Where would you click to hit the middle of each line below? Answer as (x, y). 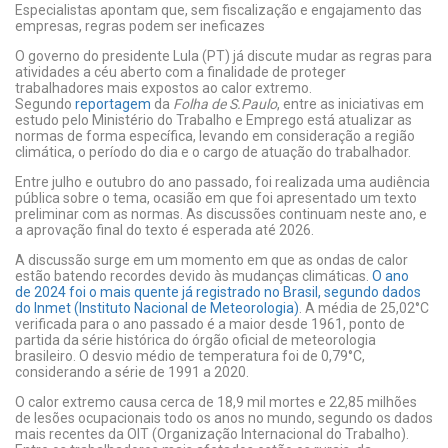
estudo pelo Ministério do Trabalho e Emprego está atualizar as (213, 120)
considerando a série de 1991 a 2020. (132, 372)
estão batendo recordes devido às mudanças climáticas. (193, 276)
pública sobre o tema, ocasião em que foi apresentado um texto (216, 198)
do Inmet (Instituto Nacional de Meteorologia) (157, 308)
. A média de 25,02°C (364, 308)
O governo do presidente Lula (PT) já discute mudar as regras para (223, 56)
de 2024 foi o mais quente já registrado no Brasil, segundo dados (218, 292)
